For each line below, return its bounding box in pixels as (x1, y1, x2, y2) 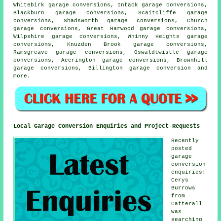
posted (171, 145, 192, 151)
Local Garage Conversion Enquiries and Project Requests (13, 122, 200, 130)
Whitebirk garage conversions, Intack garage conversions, (13, 2, 208, 8)
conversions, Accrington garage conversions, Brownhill (13, 57, 208, 64)
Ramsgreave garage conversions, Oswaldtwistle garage (13, 49, 208, 56)
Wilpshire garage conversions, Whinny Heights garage (13, 34, 208, 40)
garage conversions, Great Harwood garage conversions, (13, 26, 208, 32)
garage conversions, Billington (13, 65, 129, 72)
